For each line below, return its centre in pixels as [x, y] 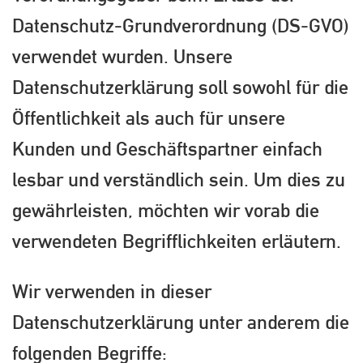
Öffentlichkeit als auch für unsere [149, 117]
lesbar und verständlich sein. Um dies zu [179, 179]
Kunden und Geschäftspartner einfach [167, 148]
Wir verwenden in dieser [112, 290]
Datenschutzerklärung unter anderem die [181, 321]
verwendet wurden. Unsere [122, 56]
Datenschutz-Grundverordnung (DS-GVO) [181, 25]
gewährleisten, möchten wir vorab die [166, 209]
